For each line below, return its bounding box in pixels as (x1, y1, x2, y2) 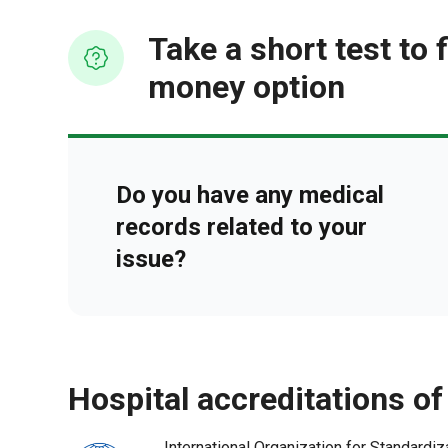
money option (148, 68, 345, 106)
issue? (116, 245, 186, 273)
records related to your (116, 213, 367, 241)
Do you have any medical (116, 181, 384, 209)
